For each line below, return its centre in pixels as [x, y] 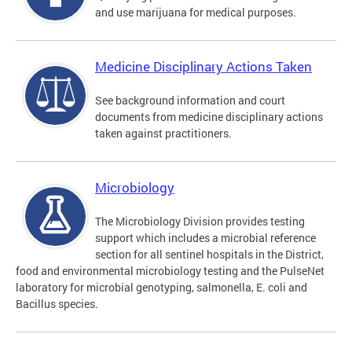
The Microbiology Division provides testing [200, 222]
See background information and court [190, 101]
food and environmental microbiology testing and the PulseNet [170, 271]
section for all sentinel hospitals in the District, [209, 255]
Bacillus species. [57, 304]
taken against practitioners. [165, 134]
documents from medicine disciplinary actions [209, 117]
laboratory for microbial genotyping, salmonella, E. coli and [161, 288]
